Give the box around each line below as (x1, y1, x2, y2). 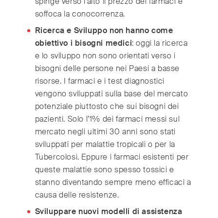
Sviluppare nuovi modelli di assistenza (35, 206, 182, 217)
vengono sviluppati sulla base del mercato (35, 89, 188, 99)
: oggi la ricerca (132, 38, 188, 49)
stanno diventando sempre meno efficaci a (35, 177, 191, 188)
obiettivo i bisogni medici (35, 38, 132, 49)
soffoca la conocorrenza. (35, 9, 126, 19)
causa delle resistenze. (35, 190, 119, 200)
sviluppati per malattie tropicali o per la (35, 139, 175, 150)
